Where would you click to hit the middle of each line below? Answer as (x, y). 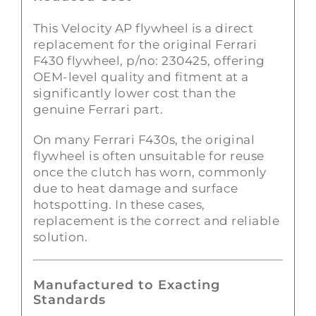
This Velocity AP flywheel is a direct (143, 28)
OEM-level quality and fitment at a (141, 77)
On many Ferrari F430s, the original (144, 139)
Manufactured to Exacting (126, 285)
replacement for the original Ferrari (145, 44)
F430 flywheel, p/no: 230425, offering (149, 60)
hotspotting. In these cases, (119, 204)
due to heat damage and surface (135, 188)
